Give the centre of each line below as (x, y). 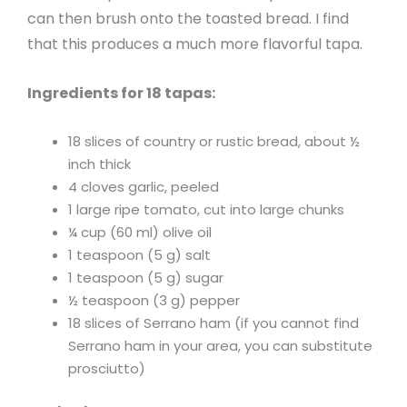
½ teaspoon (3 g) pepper (154, 300)
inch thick (99, 164)
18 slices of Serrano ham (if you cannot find (213, 323)
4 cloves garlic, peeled (144, 186)
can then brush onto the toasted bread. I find (188, 19)
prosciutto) (107, 368)
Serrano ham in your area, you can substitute (220, 345)
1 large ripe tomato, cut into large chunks (206, 209)
